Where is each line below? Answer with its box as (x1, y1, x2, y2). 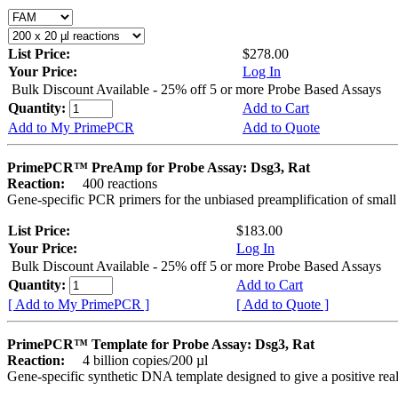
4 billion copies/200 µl (68, 352, 208, 368)
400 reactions (68, 175, 157, 191)
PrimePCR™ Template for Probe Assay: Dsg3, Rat (7, 336, 314, 352)
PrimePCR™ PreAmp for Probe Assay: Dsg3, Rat (7, 159, 310, 175)
